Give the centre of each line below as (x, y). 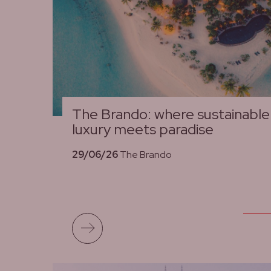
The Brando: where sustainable (171, 114)
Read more (128, 221)
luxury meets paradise (143, 129)
